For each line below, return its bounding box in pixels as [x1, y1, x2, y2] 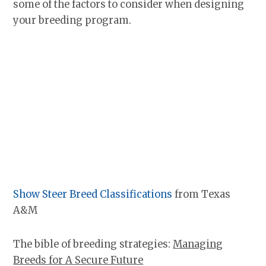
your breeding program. [13, 14, 132, 26]
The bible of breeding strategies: [13, 237, 173, 250]
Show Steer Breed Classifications [13, 188, 173, 201]
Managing [173, 237, 223, 250]
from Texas [172, 188, 231, 201]
